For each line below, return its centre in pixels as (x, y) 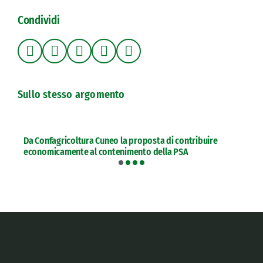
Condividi (38, 21)
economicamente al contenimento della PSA (106, 152)
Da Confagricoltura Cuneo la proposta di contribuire (120, 141)
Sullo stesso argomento (71, 95)
